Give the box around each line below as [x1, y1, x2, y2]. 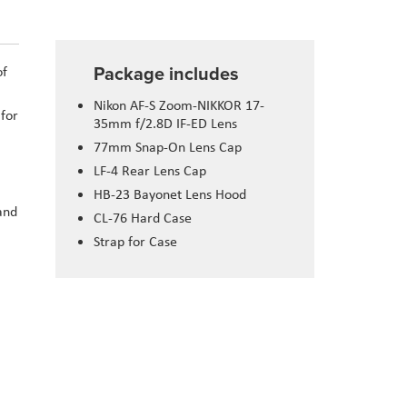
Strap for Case [94, 232, 177, 252]
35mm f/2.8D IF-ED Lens [94, 114, 237, 134]
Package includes [94, 60, 239, 87]
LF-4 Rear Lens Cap [94, 161, 206, 181]
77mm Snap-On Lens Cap [94, 137, 242, 157]
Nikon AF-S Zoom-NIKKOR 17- [94, 95, 264, 115]
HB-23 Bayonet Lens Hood [94, 184, 246, 204]
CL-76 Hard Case [94, 208, 192, 228]
